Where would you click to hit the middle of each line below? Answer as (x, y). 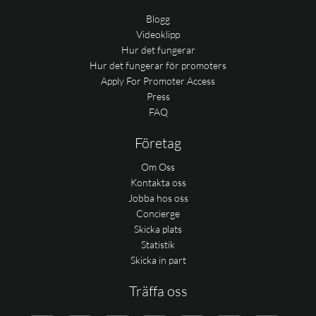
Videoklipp (158, 34)
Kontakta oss (158, 182)
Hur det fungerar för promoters (158, 65)
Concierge (158, 213)
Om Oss (158, 167)
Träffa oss (158, 291)
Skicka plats (158, 229)
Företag (158, 143)
